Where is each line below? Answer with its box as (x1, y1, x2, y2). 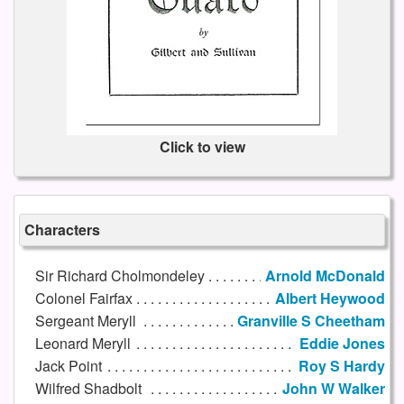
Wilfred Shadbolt (34, 378, 142, 399)
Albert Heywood (275, 288, 385, 309)
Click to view (159, 136, 245, 158)
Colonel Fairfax (34, 288, 133, 309)
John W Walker (282, 378, 385, 399)
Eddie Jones (299, 333, 385, 354)
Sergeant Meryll (34, 310, 136, 332)
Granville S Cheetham (237, 310, 385, 332)
